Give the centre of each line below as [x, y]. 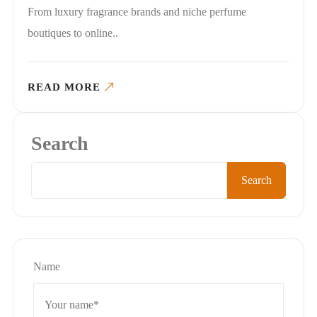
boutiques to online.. [73, 33]
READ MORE [64, 87]
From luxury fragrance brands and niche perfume [137, 12]
